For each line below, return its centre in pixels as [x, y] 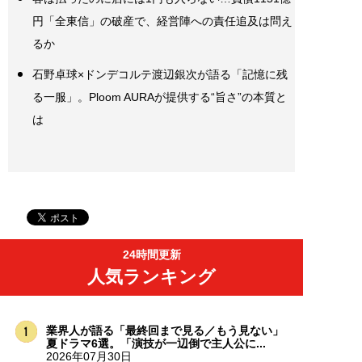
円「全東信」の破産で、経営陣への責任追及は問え [162, 21]
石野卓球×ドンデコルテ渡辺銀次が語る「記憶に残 [160, 75]
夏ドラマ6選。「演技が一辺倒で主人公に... [156, 344]
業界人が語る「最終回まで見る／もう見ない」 [164, 331]
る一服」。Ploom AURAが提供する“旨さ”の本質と [160, 97]
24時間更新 [152, 255]
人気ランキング [152, 277]
